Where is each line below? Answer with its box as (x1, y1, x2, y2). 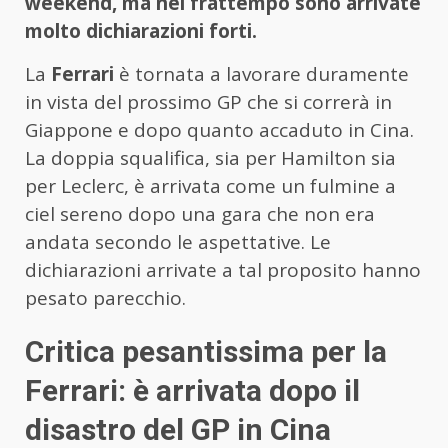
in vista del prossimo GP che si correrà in (25, 89, 392, 116)
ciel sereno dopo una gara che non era (25, 201, 375, 228)
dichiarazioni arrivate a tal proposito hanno (25, 257, 421, 284)
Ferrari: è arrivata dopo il (25, 373, 360, 409)
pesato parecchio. (25, 285, 186, 312)
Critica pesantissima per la (25, 334, 387, 370)
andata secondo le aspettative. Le (25, 229, 331, 256)
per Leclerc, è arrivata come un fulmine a (25, 173, 396, 200)
